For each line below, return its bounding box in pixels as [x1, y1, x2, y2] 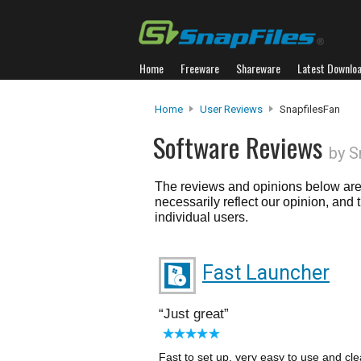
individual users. [155, 210, 248, 224]
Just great [164, 306, 224, 322]
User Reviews [200, 103, 263, 115]
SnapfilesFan [277, 103, 340, 115]
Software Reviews [153, 127, 329, 167]
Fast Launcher [202, 261, 330, 284]
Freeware [180, 60, 219, 77]
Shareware [236, 60, 280, 77]
